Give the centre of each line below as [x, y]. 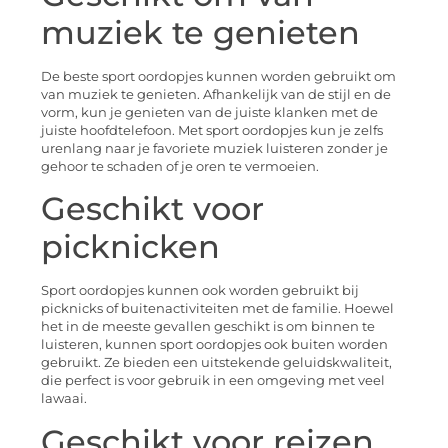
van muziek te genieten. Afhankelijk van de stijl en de [216, 94]
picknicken [130, 247]
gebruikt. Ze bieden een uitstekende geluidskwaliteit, [216, 363]
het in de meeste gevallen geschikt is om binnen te [208, 327]
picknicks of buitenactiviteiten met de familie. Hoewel [217, 309]
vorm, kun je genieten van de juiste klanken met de [209, 112]
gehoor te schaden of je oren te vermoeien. [180, 166]
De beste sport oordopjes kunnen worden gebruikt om [218, 76]
